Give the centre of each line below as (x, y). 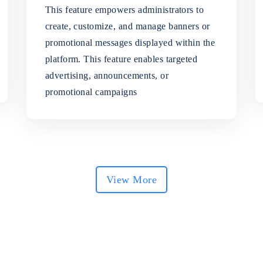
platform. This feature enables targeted (121, 59)
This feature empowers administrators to (124, 10)
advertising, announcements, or (107, 76)
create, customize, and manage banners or (127, 26)
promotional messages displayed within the (130, 43)
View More (131, 180)
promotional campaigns (91, 92)
